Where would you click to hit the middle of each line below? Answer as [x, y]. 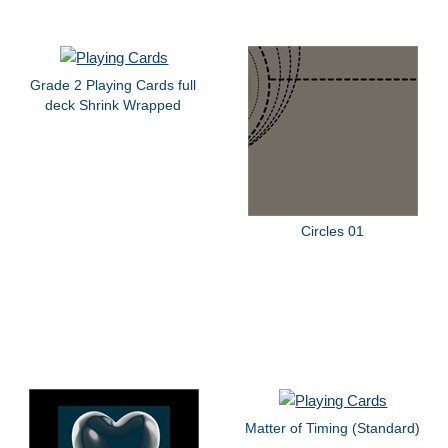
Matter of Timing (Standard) [332, 427]
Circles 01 [332, 231]
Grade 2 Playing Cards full [113, 85]
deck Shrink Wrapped [113, 105]
